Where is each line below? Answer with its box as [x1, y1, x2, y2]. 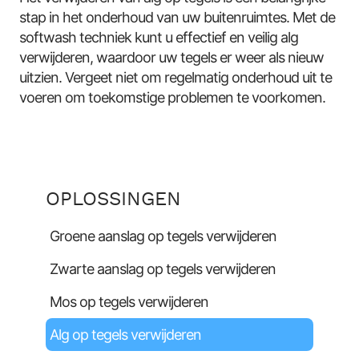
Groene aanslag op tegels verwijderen [50, 227, 277, 244]
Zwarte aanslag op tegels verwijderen [50, 260, 276, 277]
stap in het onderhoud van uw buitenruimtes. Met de [19, 9, 336, 26]
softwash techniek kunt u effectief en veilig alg [19, 29, 299, 46]
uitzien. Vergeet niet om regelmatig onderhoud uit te [19, 69, 333, 87]
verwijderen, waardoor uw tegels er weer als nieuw [19, 49, 325, 67]
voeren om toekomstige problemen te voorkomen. [19, 89, 326, 107]
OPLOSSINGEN [46, 187, 182, 212]
